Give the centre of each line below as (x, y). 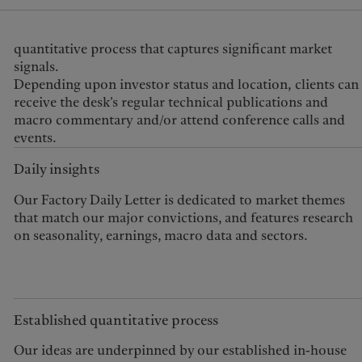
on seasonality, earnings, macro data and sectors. (160, 235)
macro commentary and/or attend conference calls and (179, 120)
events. (35, 137)
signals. (36, 66)
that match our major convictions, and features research (183, 217)
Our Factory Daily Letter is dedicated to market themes (179, 200)
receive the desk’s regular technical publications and (170, 102)
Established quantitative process (116, 320)
